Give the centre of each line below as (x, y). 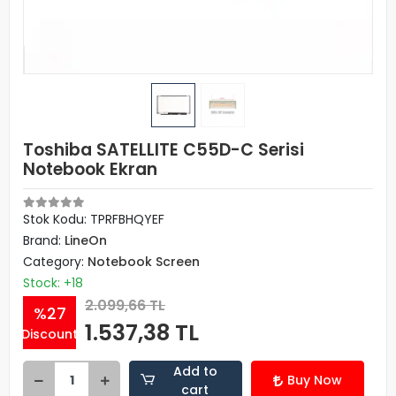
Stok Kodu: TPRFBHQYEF (94, 219)
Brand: (44, 240)
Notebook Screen (144, 262)
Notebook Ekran (90, 169)
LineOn (86, 240)
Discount (49, 334)
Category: (55, 262)
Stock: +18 (53, 283)
